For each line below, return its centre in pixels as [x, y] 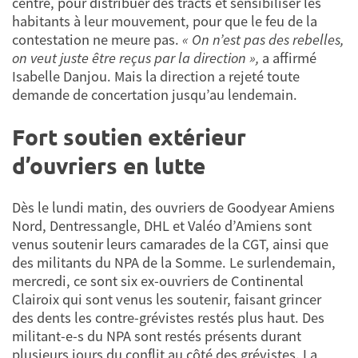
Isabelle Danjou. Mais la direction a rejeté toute [156, 77]
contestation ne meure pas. [97, 40]
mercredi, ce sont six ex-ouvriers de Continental [158, 281]
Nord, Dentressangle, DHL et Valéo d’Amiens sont [162, 226]
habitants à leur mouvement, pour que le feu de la [165, 22]
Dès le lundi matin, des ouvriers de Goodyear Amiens [173, 208]
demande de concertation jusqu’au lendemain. [155, 95]
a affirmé [288, 58]
